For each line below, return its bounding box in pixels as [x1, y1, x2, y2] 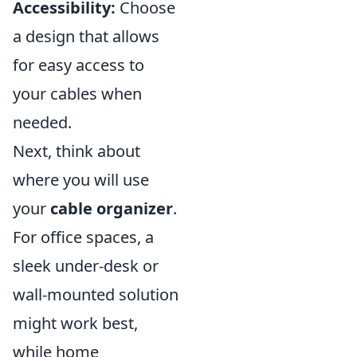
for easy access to [13, 54, 144, 76]
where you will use [13, 169, 149, 191]
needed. [13, 112, 72, 134]
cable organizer [50, 198, 173, 220]
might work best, [13, 312, 138, 335]
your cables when [13, 83, 142, 105]
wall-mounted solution [13, 284, 178, 306]
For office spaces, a [13, 226, 154, 249]
